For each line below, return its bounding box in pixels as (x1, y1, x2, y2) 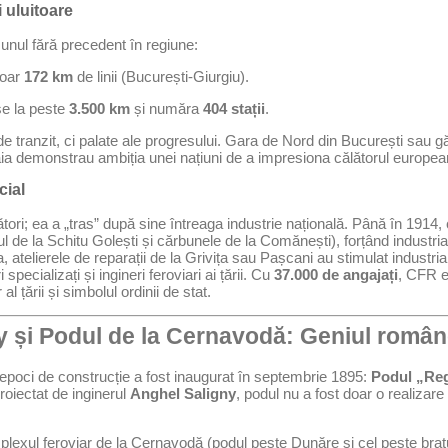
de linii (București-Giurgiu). (73, 67, 249, 85)
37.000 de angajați (274, 265, 398, 283)
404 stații (203, 99, 265, 117)
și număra (130, 99, 203, 117)
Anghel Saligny (130, 384, 236, 402)
